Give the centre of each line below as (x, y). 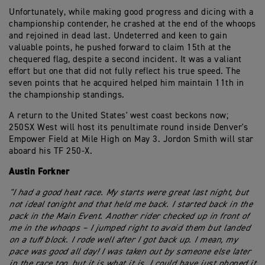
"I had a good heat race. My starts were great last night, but (129, 193)
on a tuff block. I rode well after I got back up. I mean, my (123, 240)
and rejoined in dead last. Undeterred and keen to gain (118, 36)
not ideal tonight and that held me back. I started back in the (130, 204)
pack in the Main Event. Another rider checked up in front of (129, 216)
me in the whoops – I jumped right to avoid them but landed (129, 228)
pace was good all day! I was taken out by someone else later (130, 252)
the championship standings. (67, 95)
